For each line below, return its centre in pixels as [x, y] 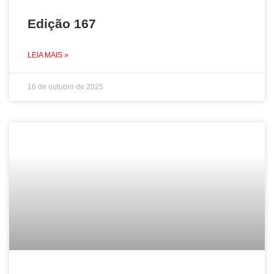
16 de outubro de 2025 [65, 87]
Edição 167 [62, 24]
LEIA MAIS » [48, 55]
